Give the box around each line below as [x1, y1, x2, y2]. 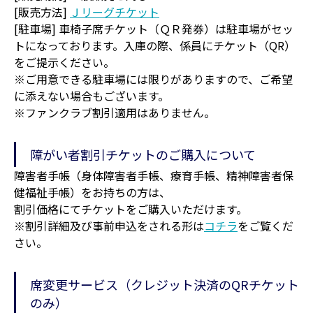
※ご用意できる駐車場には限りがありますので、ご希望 [14, 70, 293, 87]
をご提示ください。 [14, 53, 115, 71]
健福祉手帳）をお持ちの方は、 [14, 183, 170, 201]
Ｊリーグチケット [70, 3, 159, 20]
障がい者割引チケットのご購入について [30, 145, 256, 163]
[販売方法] [14, 3, 70, 20]
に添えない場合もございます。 [14, 87, 169, 104]
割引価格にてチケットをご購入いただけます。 [14, 200, 247, 217]
